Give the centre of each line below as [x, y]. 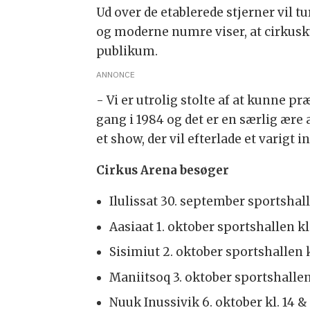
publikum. [127, 52]
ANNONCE [116, 75]
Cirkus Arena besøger [163, 171]
